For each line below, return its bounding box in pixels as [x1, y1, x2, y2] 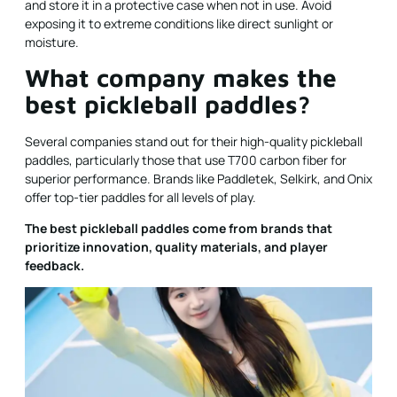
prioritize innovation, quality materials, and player [25, 238, 328, 256]
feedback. [25, 257, 84, 275]
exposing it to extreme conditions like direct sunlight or [25, 15, 333, 33]
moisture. [25, 34, 79, 51]
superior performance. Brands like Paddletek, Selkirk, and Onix [25, 169, 372, 187]
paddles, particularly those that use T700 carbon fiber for [25, 151, 346, 168]
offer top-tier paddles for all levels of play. [25, 188, 256, 206]
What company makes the [25, 62, 337, 92]
